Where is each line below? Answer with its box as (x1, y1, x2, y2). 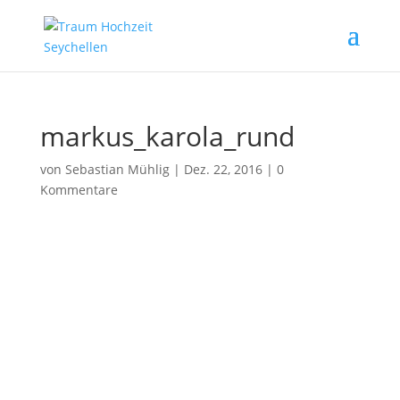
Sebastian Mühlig (64, 161, 170, 178)
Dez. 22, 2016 (183, 161, 262, 178)
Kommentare (39, 181, 118, 198)
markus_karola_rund (39, 118, 295, 154)
